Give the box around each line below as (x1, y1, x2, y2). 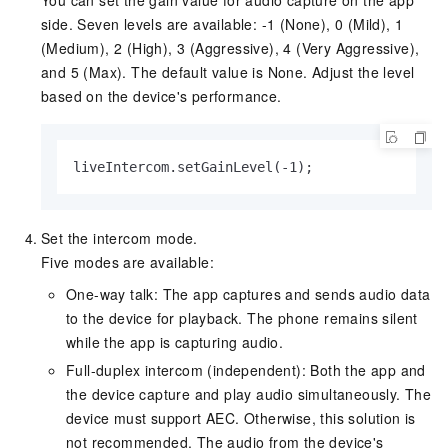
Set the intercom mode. (41, 227, 198, 248)
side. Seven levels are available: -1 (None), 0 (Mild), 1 (41, 13, 404, 34)
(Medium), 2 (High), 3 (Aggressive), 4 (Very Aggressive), (41, 37, 420, 58)
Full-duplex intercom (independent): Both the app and (66, 359, 426, 380)
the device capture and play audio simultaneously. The (66, 383, 432, 404)
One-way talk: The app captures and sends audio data (66, 283, 431, 304)
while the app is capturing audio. (66, 331, 284, 352)
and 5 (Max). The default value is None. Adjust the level (41, 61, 415, 82)
